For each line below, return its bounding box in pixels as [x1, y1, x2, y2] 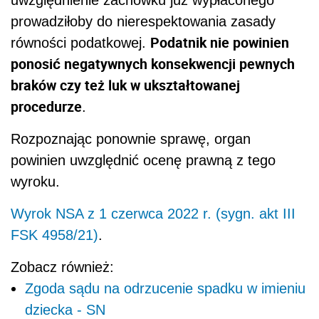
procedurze [11, 96, 82, 116]
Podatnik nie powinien [150, 32, 289, 52]
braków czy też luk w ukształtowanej [11, 75, 240, 95]
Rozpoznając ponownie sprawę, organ [11, 130, 251, 147]
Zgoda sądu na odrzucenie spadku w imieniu [25, 280, 305, 296]
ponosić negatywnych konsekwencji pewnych [11, 53, 295, 73]
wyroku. [11, 173, 60, 189]
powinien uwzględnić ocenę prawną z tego [11, 152, 276, 168]
